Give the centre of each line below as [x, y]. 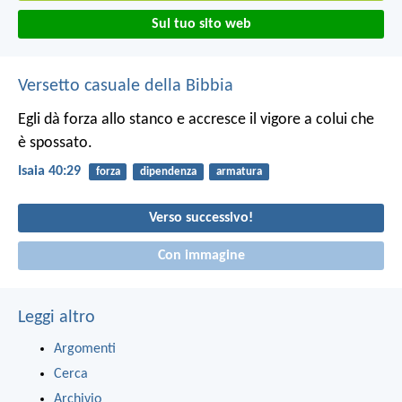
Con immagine [201, 255]
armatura [239, 171]
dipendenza [168, 171]
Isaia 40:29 [49, 171]
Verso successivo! [201, 218]
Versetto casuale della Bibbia [126, 86]
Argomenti [85, 349]
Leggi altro [57, 317]
